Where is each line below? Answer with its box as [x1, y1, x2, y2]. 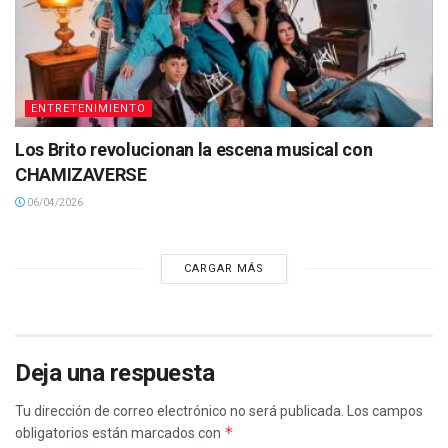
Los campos [347, 402, 423, 419]
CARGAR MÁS [183, 261, 264, 275]
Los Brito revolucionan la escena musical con [15, 138, 373, 160]
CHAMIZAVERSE [15, 163, 147, 185]
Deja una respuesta [15, 358, 215, 387]
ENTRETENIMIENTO [31, 101, 146, 115]
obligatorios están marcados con [15, 424, 224, 441]
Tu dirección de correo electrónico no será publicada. [15, 402, 344, 419]
